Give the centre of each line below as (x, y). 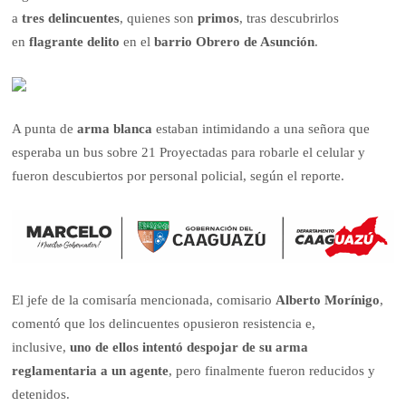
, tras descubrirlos (290, 19)
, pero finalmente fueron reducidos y (272, 370)
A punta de (43, 129)
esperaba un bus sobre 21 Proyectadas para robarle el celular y (189, 153)
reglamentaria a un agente (91, 370)
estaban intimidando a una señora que (263, 129)
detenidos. (41, 394)
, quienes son (159, 19)
